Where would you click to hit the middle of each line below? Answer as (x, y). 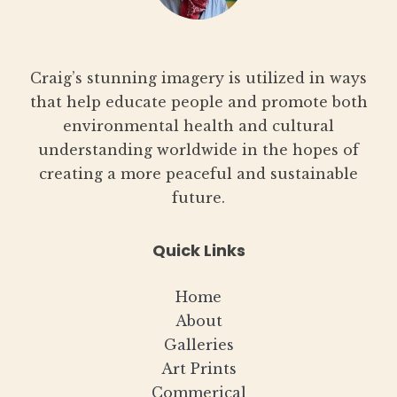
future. (198, 198)
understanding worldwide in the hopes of (198, 150)
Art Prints (198, 369)
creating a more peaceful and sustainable (198, 174)
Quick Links (198, 251)
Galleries (198, 345)
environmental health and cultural (198, 126)
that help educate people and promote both (198, 102)
